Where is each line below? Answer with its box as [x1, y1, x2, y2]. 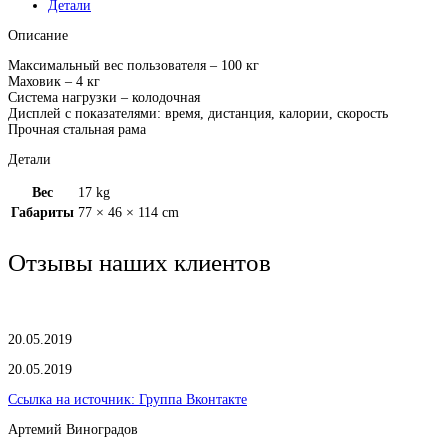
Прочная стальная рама [8, 122, 146, 137]
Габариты [11, 205, 74, 220]
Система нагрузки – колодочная [8, 90, 200, 105]
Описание [8, 28, 68, 43]
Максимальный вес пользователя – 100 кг [8, 58, 259, 73]
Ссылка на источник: [8, 392, 139, 407]
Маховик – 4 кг [8, 74, 100, 89]
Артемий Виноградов [8, 422, 138, 437]
